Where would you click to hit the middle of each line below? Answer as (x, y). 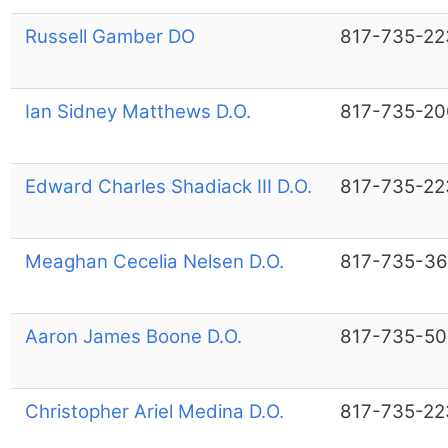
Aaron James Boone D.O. (133, 336)
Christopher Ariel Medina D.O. (154, 411)
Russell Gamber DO (109, 36)
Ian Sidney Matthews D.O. (137, 111)
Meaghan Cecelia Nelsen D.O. (154, 261)
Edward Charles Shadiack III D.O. (168, 186)
